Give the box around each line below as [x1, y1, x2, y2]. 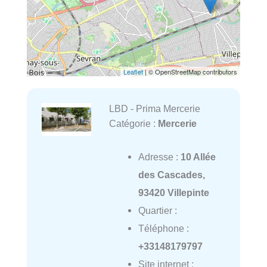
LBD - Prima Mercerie [108, 103, 200, 114]
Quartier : [138, 205, 177, 216]
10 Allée [180, 151, 216, 163]
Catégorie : [108, 118, 158, 129]
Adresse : [138, 151, 181, 163]
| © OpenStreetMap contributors [143, 67, 237, 77]
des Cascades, [138, 169, 205, 181]
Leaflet [123, 67, 143, 77]
